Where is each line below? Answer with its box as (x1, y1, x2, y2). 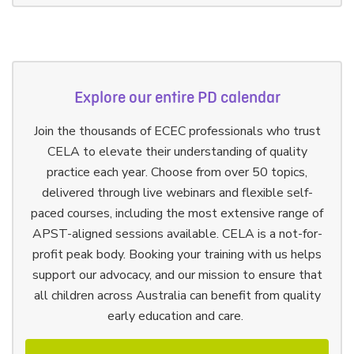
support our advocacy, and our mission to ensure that (32, 265, 322, 284)
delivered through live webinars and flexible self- (41, 183, 313, 201)
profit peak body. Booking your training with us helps (32, 245, 322, 263)
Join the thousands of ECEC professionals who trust (33, 122, 321, 140)
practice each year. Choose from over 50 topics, (47, 163, 307, 181)
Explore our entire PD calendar (73, 88, 281, 107)
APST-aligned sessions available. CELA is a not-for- (32, 224, 322, 243)
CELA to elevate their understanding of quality (47, 142, 307, 160)
